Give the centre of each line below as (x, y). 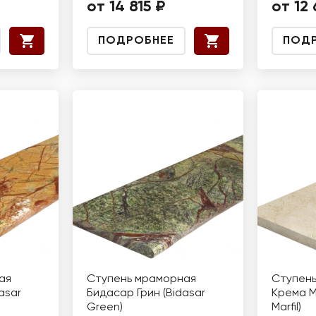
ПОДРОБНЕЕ (136, 41)
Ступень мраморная (141, 279)
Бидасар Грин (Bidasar (146, 293)
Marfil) (286, 308)
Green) (105, 308)
